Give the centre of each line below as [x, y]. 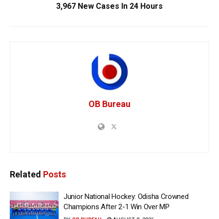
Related [25, 174]
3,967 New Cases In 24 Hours [109, 6]
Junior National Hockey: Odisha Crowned [126, 196]
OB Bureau [109, 104]
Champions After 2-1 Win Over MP [117, 207]
